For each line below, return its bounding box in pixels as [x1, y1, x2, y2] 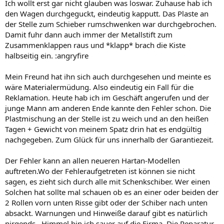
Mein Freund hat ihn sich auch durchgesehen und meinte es [5, 71, 211, 81]
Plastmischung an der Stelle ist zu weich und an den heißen [5, 113, 208, 123]
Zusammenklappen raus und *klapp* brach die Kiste [5, 39, 185, 50]
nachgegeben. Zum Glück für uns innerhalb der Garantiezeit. [5, 134, 213, 144]
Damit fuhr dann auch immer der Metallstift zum [5, 29, 172, 39]
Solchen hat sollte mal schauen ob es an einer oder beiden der [5, 186, 218, 197]
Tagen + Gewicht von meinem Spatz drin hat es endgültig [5, 123, 201, 134]
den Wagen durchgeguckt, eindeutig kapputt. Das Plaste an [5, 8, 208, 18]
